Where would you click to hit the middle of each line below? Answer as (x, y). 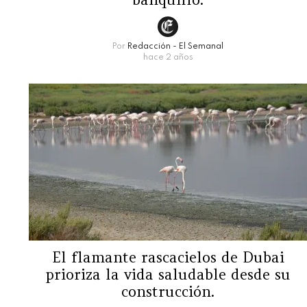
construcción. (168, 291)
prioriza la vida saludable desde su (168, 274)
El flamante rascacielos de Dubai (168, 257)
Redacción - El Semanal (176, 46)
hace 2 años (168, 57)
